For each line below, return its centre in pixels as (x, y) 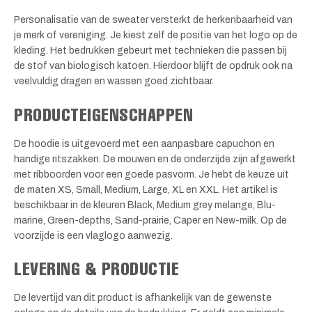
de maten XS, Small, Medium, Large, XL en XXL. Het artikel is (146, 189)
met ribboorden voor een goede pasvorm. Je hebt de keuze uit (151, 174)
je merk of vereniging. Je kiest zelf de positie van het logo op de (156, 36)
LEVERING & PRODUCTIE (97, 268)
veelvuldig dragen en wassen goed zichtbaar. (114, 81)
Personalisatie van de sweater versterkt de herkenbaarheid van (153, 20)
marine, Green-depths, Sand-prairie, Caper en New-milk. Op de (150, 220)
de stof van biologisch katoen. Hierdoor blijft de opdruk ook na (153, 66)
